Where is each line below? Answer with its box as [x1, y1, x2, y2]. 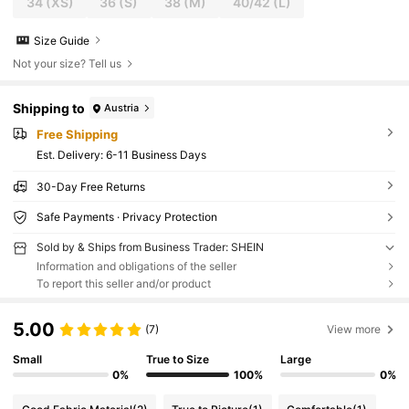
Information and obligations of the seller [36, 258, 236, 273]
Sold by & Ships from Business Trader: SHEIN [36, 239, 264, 254]
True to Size [146, 351, 210, 366]
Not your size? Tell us [13, 57, 122, 71]
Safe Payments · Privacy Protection [36, 209, 217, 224]
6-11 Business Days [105, 147, 206, 162]
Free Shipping [36, 127, 118, 142]
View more [327, 322, 382, 337]
